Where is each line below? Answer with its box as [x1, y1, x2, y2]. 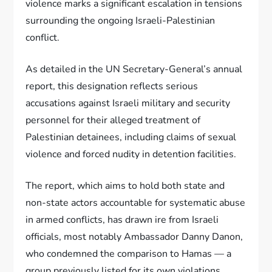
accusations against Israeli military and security [25, 97, 231, 110]
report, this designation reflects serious [25, 80, 199, 93]
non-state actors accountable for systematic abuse [25, 196, 246, 210]
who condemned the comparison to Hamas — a [25, 247, 232, 261]
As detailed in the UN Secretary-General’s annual [25, 63, 243, 76]
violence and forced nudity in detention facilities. [25, 148, 237, 161]
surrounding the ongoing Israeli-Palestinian [25, 14, 216, 28]
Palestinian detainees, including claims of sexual [25, 131, 237, 144]
